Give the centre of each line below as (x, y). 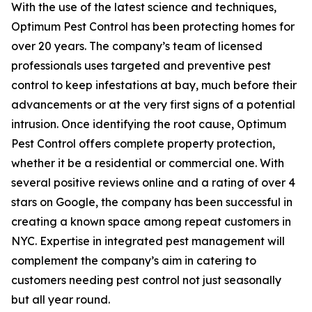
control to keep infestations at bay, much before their (154, 85)
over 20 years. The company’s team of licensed (137, 46)
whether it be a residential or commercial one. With (148, 163)
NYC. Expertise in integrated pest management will (148, 241)
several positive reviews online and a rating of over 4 (153, 183)
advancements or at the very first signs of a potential (153, 105)
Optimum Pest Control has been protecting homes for (153, 27)
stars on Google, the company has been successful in (152, 202)
